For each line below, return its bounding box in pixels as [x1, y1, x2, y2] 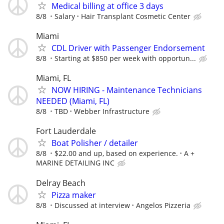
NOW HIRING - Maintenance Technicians [51, 84, 202, 96]
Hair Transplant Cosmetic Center [81, 11, 190, 21]
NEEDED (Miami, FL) [36, 95, 109, 107]
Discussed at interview [54, 200, 130, 210]
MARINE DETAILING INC [36, 158, 114, 168]
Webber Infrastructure [74, 106, 149, 116]
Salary [54, 11, 75, 21]
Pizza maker [51, 189, 96, 200]
